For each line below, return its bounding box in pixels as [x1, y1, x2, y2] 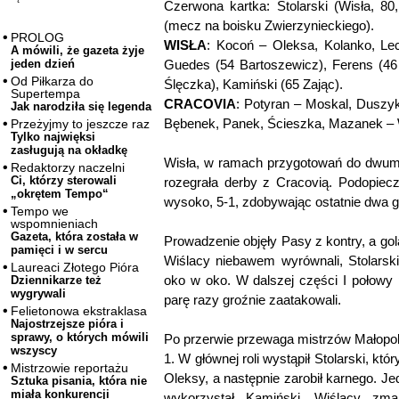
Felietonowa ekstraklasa [11, 304, 147, 319]
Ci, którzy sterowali [11, 174, 117, 188]
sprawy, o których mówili [11, 330, 149, 345]
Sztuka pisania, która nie [11, 374, 147, 388]
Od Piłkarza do [11, 74, 94, 89]
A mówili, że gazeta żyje [11, 44, 144, 58]
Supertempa [11, 86, 80, 102]
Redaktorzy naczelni [11, 160, 125, 175]
